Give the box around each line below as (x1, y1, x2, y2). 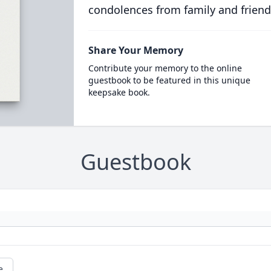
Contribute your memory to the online (88, 62, 242, 74)
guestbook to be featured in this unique (88, 74, 250, 86)
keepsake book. (88, 87, 150, 98)
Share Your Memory (88, 44, 183, 57)
